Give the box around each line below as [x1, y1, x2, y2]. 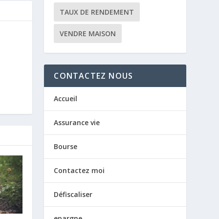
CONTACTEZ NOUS [54, 70, 133, 81]
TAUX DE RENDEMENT [60, 7, 134, 17]
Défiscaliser [54, 190, 93, 199]
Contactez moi [54, 166, 105, 175]
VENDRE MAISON [60, 29, 116, 38]
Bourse [54, 142, 78, 151]
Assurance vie [54, 118, 100, 127]
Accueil [54, 94, 78, 103]
